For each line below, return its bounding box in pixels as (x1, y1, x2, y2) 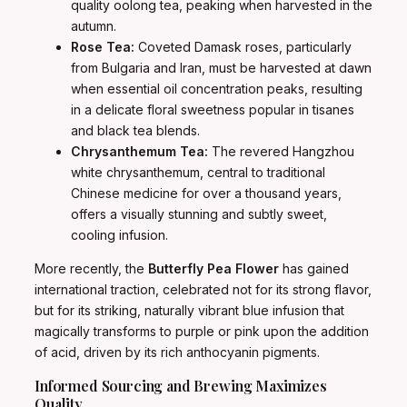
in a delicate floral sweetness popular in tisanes (71, 102, 354, 118)
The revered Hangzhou (208, 144, 354, 160)
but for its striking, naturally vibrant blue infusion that (35, 303, 344, 319)
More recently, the (35, 261, 148, 277)
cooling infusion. (71, 227, 168, 243)
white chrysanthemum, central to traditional (71, 164, 325, 181)
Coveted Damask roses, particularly (134, 39, 352, 55)
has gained (279, 261, 349, 277)
